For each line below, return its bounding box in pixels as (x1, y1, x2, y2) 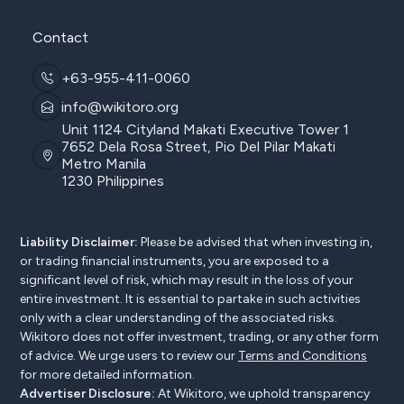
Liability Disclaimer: (20, 234, 138, 251)
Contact (32, 29, 88, 47)
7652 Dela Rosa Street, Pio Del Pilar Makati (61, 138, 335, 156)
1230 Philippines (61, 172, 164, 190)
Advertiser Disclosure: (20, 386, 155, 402)
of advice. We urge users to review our (20, 348, 238, 364)
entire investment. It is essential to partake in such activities (20, 291, 361, 308)
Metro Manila (61, 155, 146, 173)
